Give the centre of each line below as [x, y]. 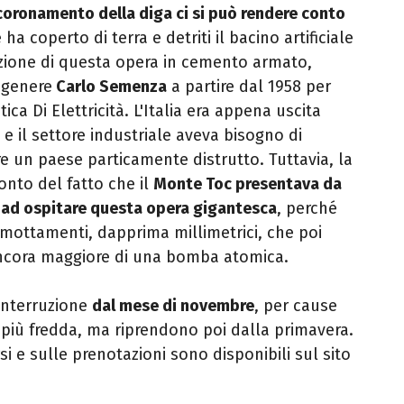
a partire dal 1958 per [249, 86]
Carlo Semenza [110, 86]
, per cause [296, 305]
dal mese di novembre [173, 305]
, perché [307, 208]
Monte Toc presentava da [248, 184]
